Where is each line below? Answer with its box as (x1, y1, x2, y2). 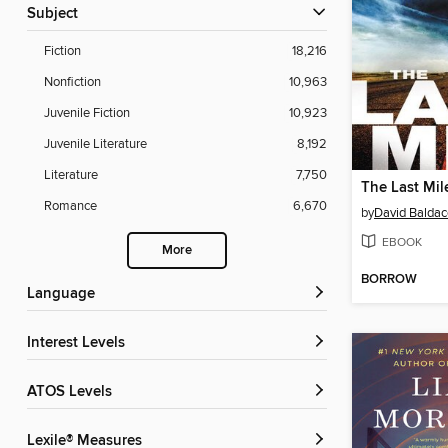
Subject (36, 5, 78, 24)
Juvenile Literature (44, 136, 147, 153)
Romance (44, 198, 97, 215)
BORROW (361, 271, 417, 289)
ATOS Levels (36, 383, 112, 402)
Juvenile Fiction (44, 105, 130, 122)
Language (35, 285, 95, 304)
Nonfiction (44, 74, 101, 91)
